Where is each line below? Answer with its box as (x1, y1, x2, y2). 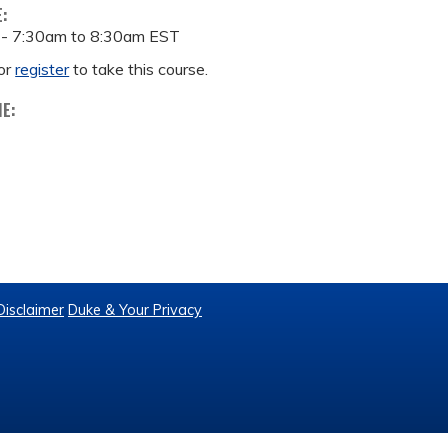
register (15, 59, 70, 79)
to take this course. (69, 59, 209, 79)
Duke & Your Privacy (68, 301, 202, 319)
